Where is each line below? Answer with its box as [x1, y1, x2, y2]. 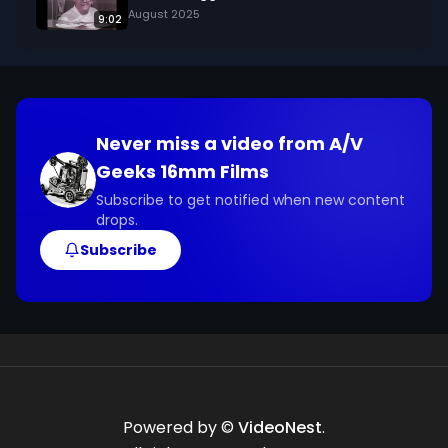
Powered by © [123, 416, 238, 439]
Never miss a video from [96, 131, 329, 156]
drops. [96, 210, 138, 230]
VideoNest [238, 416, 322, 439]
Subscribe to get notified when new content [96, 190, 405, 210]
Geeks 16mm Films [96, 159, 269, 184]
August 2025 [128, 6, 200, 22]
